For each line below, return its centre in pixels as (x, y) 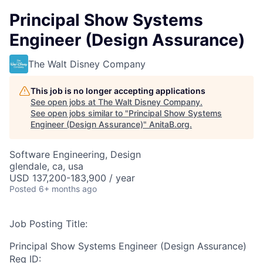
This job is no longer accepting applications (118, 91)
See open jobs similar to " (80, 113)
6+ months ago (68, 189)
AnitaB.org (169, 124)
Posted (23, 189)
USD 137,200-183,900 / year (72, 178)
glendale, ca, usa (46, 166)
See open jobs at (64, 102)
